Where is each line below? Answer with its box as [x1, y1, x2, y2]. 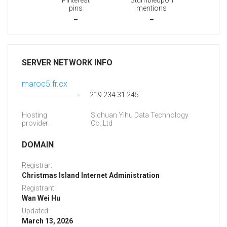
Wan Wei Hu [22, 194, 60, 203]
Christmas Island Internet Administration [22, 171, 160, 180]
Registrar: [22, 161, 52, 170]
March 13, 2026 [22, 217, 73, 225]
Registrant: [22, 184, 56, 193]
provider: [22, 119, 50, 128]
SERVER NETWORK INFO [22, 58, 112, 68]
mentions [136, 4, 167, 13]
